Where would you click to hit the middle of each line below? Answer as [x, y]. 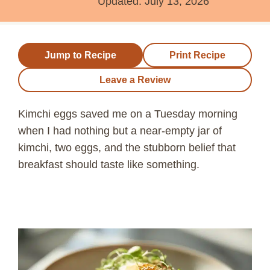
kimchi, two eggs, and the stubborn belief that [127, 147]
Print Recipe [197, 55]
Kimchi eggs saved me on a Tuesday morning [128, 114]
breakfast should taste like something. [109, 164]
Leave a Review [135, 80]
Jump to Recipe [80, 55]
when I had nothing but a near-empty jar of [120, 130]
